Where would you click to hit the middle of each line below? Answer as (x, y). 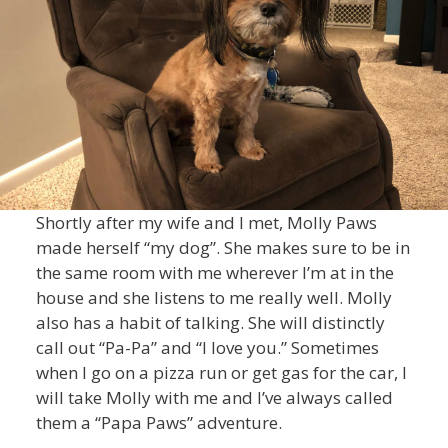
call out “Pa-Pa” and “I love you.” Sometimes (207, 347)
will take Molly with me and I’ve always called (214, 397)
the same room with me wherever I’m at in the (214, 272)
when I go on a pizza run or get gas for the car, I (221, 372)
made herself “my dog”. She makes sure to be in (222, 247)
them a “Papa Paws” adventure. (158, 422)
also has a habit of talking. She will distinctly (210, 322)
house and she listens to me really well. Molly (213, 297)
